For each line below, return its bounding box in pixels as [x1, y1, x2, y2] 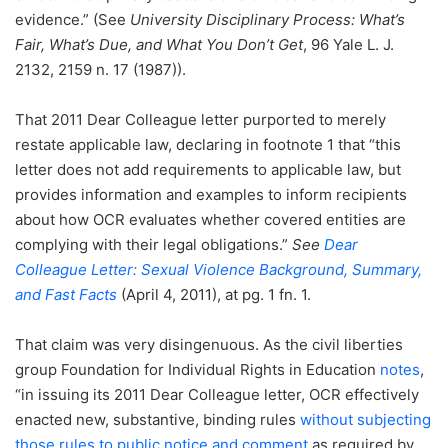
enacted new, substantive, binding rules [15, 410, 300, 430]
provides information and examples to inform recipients [15, 185, 407, 205]
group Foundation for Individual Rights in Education [15, 360, 380, 380]
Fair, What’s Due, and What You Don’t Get [15, 35, 303, 55]
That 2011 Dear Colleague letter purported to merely [15, 110, 386, 130]
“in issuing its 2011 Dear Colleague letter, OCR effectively [15, 385, 419, 405]
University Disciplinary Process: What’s [130, 10, 405, 30]
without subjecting [300, 410, 431, 430]
